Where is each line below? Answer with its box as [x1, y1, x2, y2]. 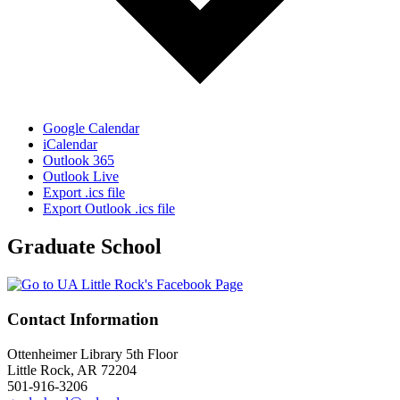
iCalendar [43, 137, 97, 153]
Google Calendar [43, 121, 139, 137]
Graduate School [7, 235, 162, 259]
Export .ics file [43, 185, 125, 201]
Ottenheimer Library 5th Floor [7, 346, 178, 362]
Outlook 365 [43, 153, 114, 169]
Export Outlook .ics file [43, 201, 175, 217]
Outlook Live [43, 169, 119, 185]
